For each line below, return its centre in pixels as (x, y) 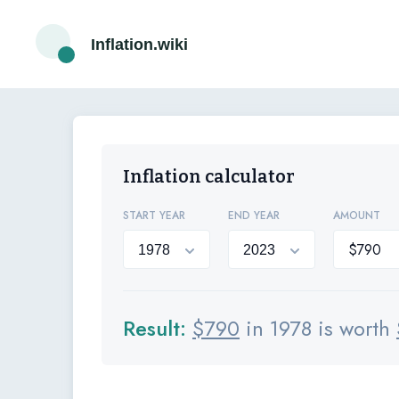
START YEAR (154, 216)
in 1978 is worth (318, 328)
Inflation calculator (209, 176)
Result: (158, 328)
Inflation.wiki (139, 45)
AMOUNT (357, 216)
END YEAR (254, 216)
